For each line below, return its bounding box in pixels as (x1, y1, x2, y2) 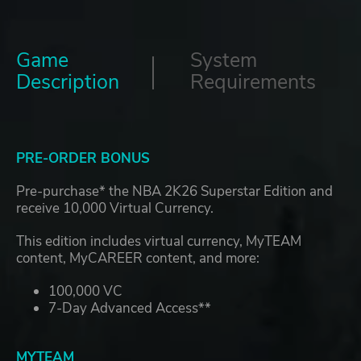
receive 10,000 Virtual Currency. (16, 199, 214, 218)
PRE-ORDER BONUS (16, 149, 150, 168)
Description (16, 68, 119, 97)
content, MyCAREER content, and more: (16, 249, 259, 268)
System (190, 47, 257, 75)
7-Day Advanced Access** (48, 299, 211, 318)
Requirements (190, 68, 316, 97)
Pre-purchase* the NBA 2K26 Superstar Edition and (16, 182, 333, 201)
